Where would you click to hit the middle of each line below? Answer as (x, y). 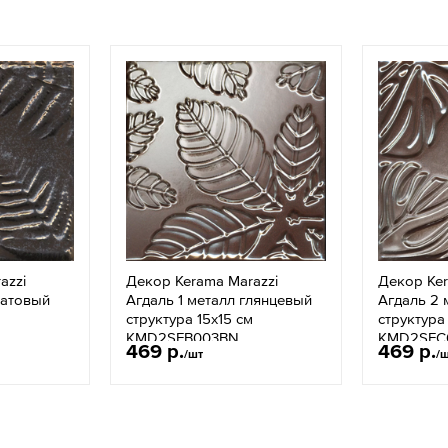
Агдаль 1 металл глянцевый (219, 299)
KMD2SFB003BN (182, 337)
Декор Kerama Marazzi (202, 280)
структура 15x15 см (189, 318)
